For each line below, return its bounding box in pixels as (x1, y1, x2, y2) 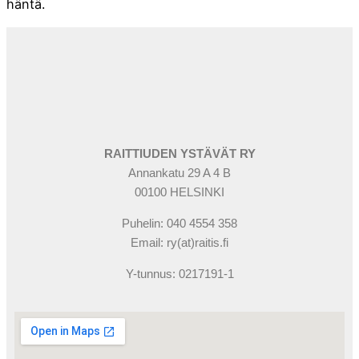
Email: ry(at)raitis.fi (131, 236, 228, 250)
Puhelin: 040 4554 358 (122, 216, 237, 231)
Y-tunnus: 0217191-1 (125, 267, 234, 281)
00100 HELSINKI (135, 185, 224, 200)
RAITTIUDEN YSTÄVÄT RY (103, 147, 256, 161)
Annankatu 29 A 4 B (128, 166, 231, 180)
